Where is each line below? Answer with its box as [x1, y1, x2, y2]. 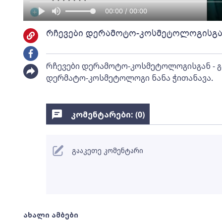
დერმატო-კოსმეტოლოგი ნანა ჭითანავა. [46, 72, 213, 83]
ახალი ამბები [23, 210, 78, 220]
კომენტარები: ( [70, 109, 138, 120]
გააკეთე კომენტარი [71, 146, 143, 155]
